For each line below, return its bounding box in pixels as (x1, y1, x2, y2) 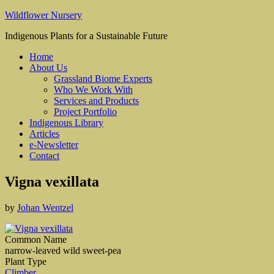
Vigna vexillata (5, 173, 99, 190)
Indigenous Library (29, 117, 103, 128)
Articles (29, 128, 59, 139)
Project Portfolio (54, 106, 117, 117)
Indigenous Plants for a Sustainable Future (5, 31, 168, 41)
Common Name (5, 234, 67, 245)
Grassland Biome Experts (54, 73, 152, 84)
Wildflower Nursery (5, 10, 82, 20)
